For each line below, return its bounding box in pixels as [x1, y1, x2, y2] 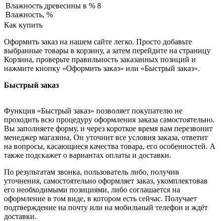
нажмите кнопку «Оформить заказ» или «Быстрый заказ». [4, 64, 200, 73]
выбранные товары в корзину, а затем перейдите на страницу [4, 46, 211, 55]
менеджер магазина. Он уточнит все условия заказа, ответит [4, 133, 208, 142]
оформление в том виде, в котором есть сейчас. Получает [4, 194, 197, 203]
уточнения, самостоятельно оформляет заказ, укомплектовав [4, 177, 208, 185]
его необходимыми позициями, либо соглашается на [4, 185, 180, 194]
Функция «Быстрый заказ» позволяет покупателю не [4, 107, 183, 115]
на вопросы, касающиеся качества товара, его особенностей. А [4, 142, 216, 151]
